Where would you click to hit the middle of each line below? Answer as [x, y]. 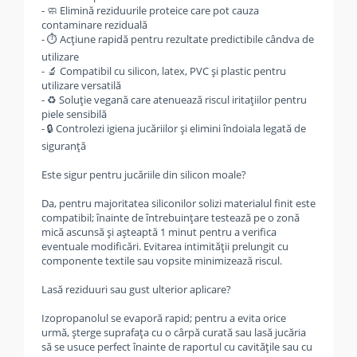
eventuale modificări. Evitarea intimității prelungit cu [165, 246]
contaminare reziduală [94, 25]
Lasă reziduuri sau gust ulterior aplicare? [136, 289]
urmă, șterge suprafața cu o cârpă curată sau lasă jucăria [174, 332]
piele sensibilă [74, 114]
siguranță [64, 146]
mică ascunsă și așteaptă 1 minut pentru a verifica [159, 232]
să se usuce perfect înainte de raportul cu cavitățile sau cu [177, 347]
